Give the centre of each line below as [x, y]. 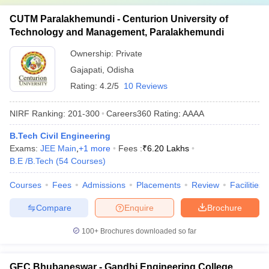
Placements [159, 185]
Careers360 [129, 113]
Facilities [246, 185]
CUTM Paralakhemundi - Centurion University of [119, 19]
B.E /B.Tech [32, 161]
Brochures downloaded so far [147, 231]
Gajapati [86, 70]
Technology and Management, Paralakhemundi [117, 32]
